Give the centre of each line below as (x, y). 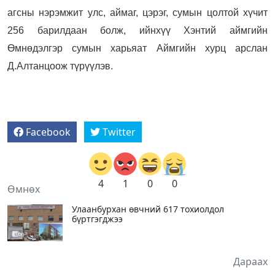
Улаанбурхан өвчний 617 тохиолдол (148, 209)
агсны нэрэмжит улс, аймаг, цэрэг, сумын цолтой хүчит (137, 13)
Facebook (48, 132)
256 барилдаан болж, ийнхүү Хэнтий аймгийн (137, 30)
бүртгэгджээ (97, 219)
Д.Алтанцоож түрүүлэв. (60, 66)
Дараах (250, 261)
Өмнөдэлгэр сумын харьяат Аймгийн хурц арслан (137, 48)
